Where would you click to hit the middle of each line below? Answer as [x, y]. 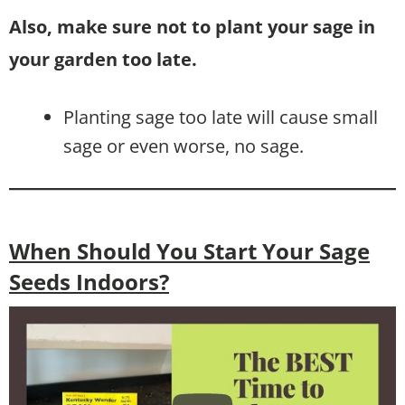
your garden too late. [103, 59]
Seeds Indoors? [89, 281]
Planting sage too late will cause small [221, 117]
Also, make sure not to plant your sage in [192, 26]
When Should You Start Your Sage [189, 250]
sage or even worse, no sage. [184, 146]
